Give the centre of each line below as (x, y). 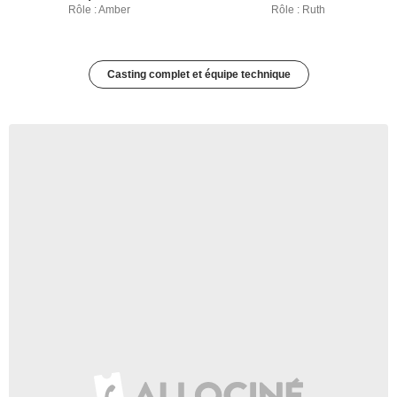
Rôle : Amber (99, 10)
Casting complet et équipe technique (198, 74)
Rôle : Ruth (298, 10)
